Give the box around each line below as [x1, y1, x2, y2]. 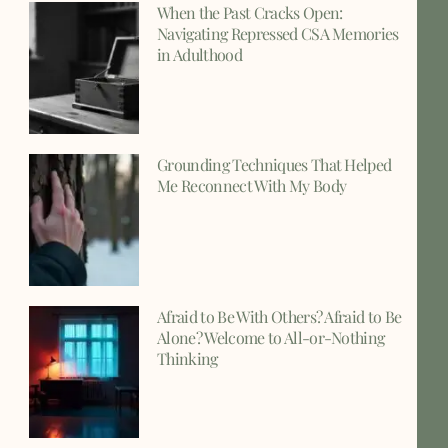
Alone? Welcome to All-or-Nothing [157, 327, 385, 349]
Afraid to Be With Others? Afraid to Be [157, 306, 402, 328]
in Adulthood [157, 44, 242, 66]
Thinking [157, 348, 218, 370]
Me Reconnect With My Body [157, 175, 347, 197]
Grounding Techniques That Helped [157, 154, 392, 176]
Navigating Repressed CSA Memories [157, 23, 399, 45]
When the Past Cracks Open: [157, 2, 343, 24]
